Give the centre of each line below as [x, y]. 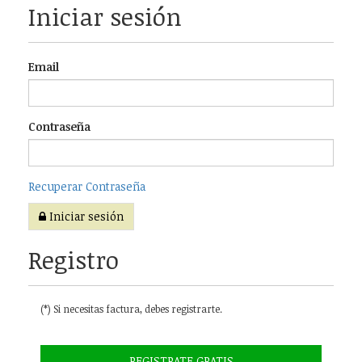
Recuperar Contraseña [87, 186]
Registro [74, 260]
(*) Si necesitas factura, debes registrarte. [131, 309]
